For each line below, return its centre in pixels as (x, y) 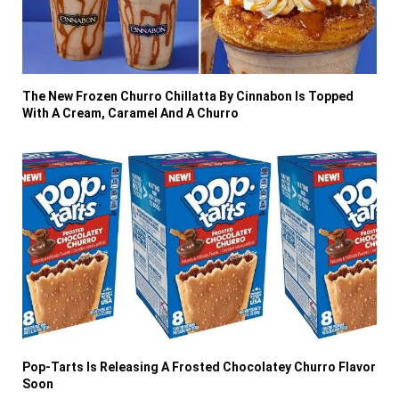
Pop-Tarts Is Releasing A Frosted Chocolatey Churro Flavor (199, 366)
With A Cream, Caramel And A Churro (130, 113)
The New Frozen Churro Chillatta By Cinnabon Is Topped (188, 96)
